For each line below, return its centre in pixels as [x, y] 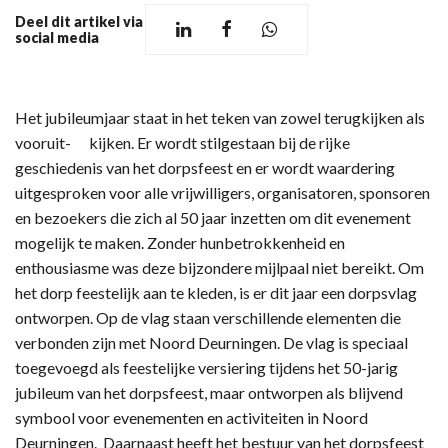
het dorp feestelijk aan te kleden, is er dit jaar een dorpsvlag [216, 293]
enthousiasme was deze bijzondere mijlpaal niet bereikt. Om [219, 268]
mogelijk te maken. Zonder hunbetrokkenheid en [180, 243]
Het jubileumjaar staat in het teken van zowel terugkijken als [220, 118]
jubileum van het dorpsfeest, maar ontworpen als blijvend [209, 393]
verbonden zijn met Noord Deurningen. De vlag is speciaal [211, 343]
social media [57, 37]
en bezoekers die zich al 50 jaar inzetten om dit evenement [213, 218]
